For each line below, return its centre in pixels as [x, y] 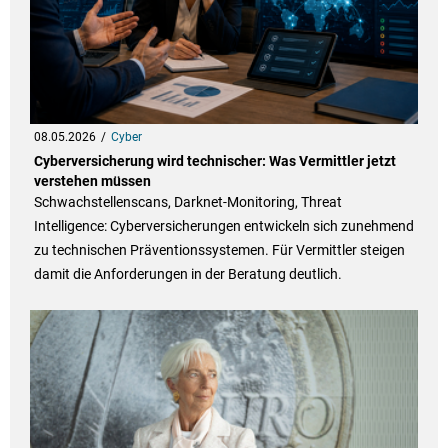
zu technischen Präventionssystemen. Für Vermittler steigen [219, 250]
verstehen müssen [92, 181]
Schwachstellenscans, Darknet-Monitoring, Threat [187, 202]
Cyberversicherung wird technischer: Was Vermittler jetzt [214, 161]
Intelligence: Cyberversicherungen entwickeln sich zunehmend [223, 226]
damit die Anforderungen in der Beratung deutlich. [187, 274]
